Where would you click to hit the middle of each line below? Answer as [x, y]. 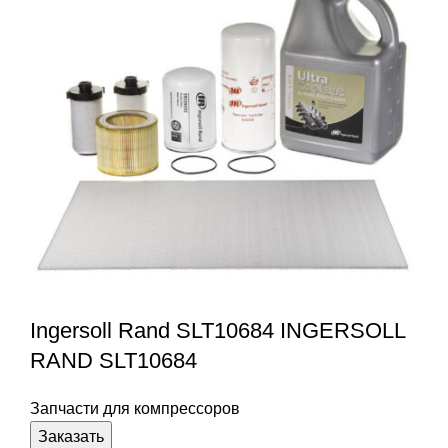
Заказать [71, 436]
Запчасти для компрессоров [135, 408]
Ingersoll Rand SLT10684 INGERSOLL [217, 330]
